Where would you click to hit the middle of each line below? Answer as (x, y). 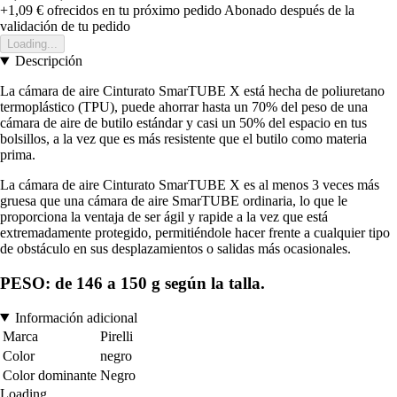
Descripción (48, 61)
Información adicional (76, 317)
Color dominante (50, 375)
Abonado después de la (289, 11)
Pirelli (117, 336)
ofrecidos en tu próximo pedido (132, 11)
